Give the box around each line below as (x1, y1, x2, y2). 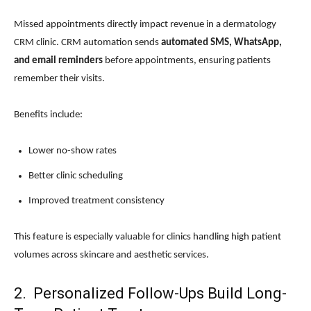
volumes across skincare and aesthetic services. (14, 250, 209, 261)
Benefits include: (14, 110, 83, 121)
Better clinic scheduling (28, 171, 123, 182)
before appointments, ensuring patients (105, 56, 271, 67)
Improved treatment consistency (28, 196, 165, 207)
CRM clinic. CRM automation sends (14, 37, 161, 49)
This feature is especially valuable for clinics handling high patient (14, 232, 281, 243)
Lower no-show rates (28, 146, 117, 157)
